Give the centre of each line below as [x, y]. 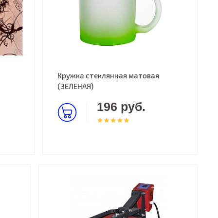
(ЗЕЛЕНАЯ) [76, 86]
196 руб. [121, 107]
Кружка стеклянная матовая [109, 75]
